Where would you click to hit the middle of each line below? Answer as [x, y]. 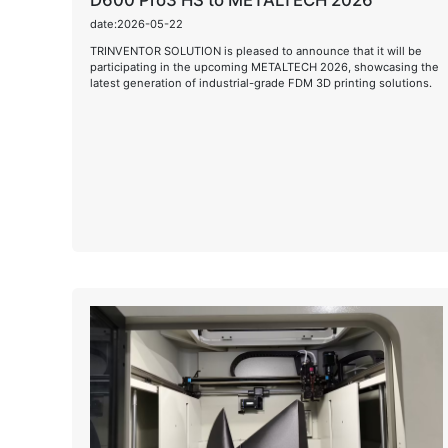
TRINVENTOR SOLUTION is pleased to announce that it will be [256, 50]
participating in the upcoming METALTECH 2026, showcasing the [264, 66]
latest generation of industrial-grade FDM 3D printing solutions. [261, 82]
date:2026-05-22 [136, 23]
